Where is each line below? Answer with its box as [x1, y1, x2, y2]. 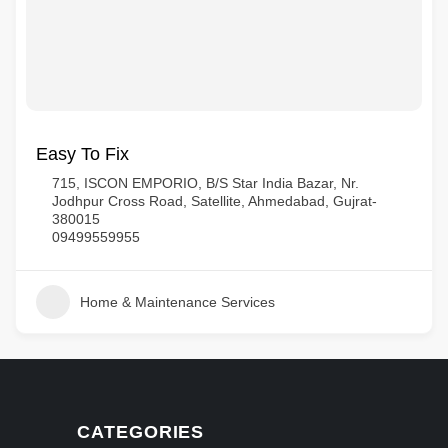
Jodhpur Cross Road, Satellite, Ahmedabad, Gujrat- [52, 193, 377, 209]
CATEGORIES [77, 422, 205, 442]
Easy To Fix [36, 144, 129, 164]
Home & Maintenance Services [80, 294, 275, 310]
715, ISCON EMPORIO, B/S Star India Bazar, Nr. [52, 175, 359, 191]
